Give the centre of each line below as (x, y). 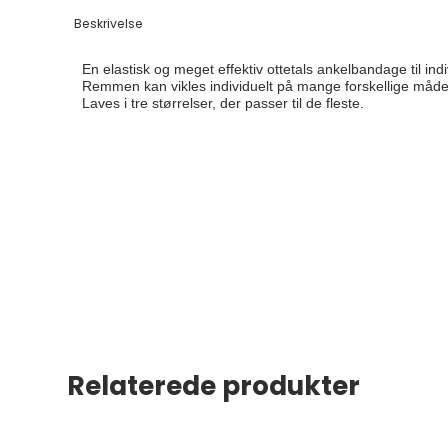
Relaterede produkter (214, 386)
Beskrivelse (109, 23)
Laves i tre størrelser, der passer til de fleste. (223, 103)
